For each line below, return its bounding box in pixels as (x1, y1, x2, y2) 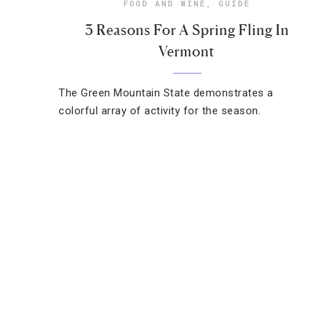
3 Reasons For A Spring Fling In (84, 21, 289, 39)
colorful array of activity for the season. (59, 104, 261, 117)
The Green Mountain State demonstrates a (59, 86, 274, 99)
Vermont (159, 43, 216, 60)
